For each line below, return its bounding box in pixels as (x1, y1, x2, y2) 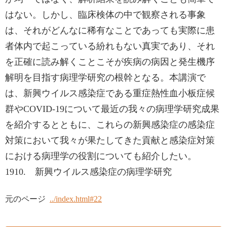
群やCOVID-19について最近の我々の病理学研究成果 (5, 104, 219, 114)
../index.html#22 (50, 195, 102, 203)
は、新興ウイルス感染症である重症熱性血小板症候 (5, 88, 215, 98)
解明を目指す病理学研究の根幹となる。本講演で (5, 72, 206, 83)
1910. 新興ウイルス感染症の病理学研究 (5, 167, 172, 177)
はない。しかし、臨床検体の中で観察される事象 (5, 10, 206, 20)
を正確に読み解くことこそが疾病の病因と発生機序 (5, 57, 215, 67)
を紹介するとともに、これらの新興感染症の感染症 (5, 120, 215, 130)
